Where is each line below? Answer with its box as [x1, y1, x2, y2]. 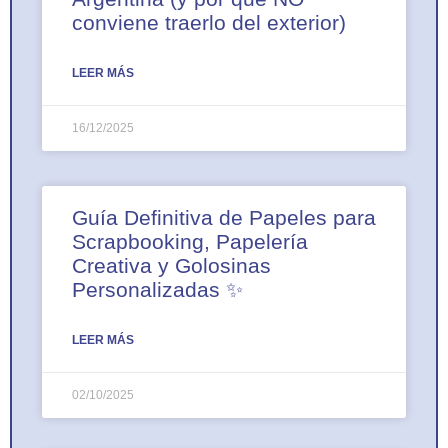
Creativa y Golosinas [72, 254, 271, 278]
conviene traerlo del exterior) [72, 11, 346, 35]
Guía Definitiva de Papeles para [72, 206, 376, 230]
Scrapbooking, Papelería [72, 230, 308, 254]
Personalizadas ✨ [72, 278, 243, 302]
